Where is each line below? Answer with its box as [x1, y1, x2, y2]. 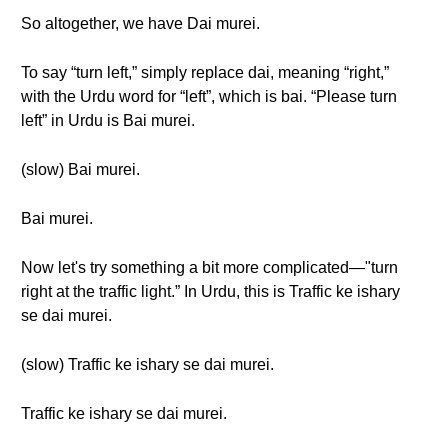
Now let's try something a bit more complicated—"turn [21, 259, 398, 276]
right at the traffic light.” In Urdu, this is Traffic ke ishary [21, 283, 400, 300]
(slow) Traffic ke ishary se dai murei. [21, 356, 274, 373]
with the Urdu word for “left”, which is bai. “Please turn [21, 88, 397, 105]
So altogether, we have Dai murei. [21, 15, 260, 32]
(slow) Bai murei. [21, 161, 140, 178]
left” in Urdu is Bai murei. [21, 112, 195, 129]
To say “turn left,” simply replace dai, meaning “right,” [21, 64, 389, 81]
